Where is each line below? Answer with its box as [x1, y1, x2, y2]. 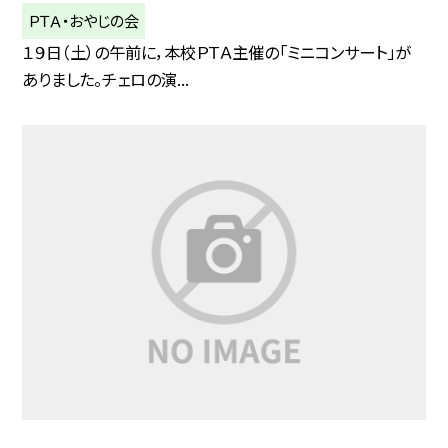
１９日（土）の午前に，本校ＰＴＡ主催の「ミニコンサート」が [22, 40, 412, 65]
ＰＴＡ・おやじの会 [28, 9, 140, 32]
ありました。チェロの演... [22, 67, 190, 92]
